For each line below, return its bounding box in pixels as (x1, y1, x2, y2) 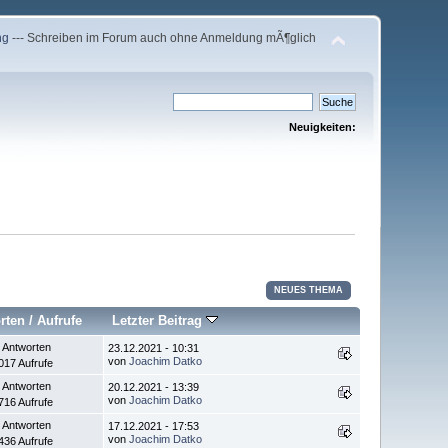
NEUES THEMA (274, 284, 344, 295)
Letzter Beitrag (112, 312, 207, 328)
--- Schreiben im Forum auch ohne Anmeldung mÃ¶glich (8, 31, 316, 45)
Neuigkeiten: (288, 121, 356, 133)
